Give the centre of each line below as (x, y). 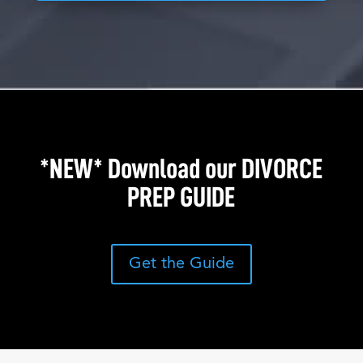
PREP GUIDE (181, 197)
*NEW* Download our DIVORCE (181, 169)
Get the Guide (181, 264)
